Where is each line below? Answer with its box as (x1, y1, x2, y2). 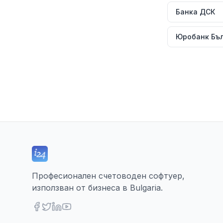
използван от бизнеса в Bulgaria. (32, 183, 163, 193)
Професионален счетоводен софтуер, (32, 171, 185, 181)
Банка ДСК (176, 7, 215, 16)
